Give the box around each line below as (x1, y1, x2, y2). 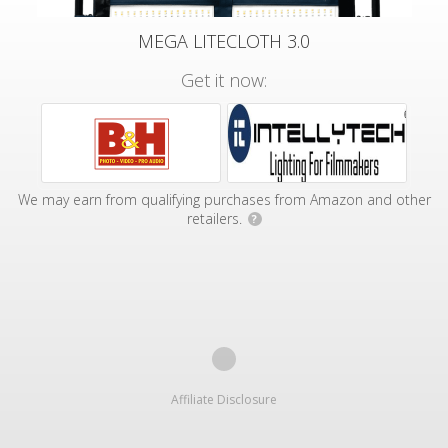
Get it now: (181, 68, 267, 92)
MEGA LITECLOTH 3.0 (138, 29, 310, 53)
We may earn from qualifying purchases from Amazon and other (17, 190, 431, 209)
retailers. (186, 209, 246, 228)
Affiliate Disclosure (171, 391, 277, 408)
